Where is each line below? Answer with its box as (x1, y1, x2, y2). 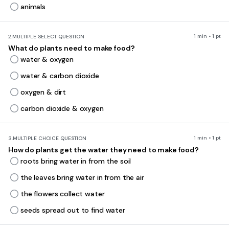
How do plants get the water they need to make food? (8, 145, 199, 154)
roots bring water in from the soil (20, 156, 131, 166)
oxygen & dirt (20, 87, 66, 97)
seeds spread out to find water (20, 205, 125, 215)
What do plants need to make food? (8, 43, 135, 53)
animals (20, 2, 46, 11)
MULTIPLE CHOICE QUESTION (13, 135, 86, 142)
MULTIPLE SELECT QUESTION (12, 33, 84, 40)
